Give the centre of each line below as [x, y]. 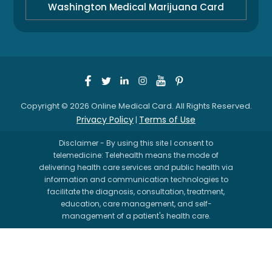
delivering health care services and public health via [136, 167]
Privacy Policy [105, 119]
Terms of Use [167, 119]
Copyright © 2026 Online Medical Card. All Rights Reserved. [136, 106]
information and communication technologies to [136, 179]
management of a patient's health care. [136, 216]
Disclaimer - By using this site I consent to [136, 143]
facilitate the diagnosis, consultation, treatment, [136, 191]
